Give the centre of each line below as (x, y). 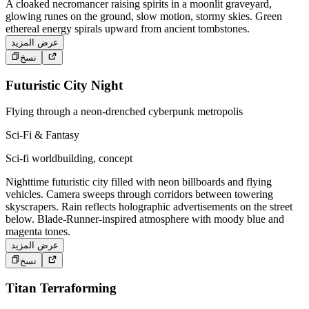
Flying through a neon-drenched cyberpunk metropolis (124, 112)
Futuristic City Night (64, 85)
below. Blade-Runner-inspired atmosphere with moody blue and (145, 219)
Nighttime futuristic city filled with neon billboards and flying (139, 182)
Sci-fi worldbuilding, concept (69, 159)
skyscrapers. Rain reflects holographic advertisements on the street (149, 207)
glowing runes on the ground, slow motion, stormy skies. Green (144, 16)
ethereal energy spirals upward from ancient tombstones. (128, 28)
